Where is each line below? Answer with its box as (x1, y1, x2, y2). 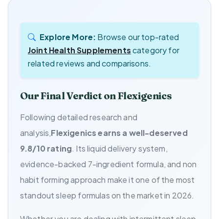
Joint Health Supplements (28, 44, 131, 55)
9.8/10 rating (20, 143, 72, 153)
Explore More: (40, 31, 96, 42)
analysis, (20, 127, 51, 138)
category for (131, 44, 179, 55)
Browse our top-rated (96, 31, 179, 42)
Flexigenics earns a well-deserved (51, 127, 188, 138)
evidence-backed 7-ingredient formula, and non (20, 158, 197, 169)
